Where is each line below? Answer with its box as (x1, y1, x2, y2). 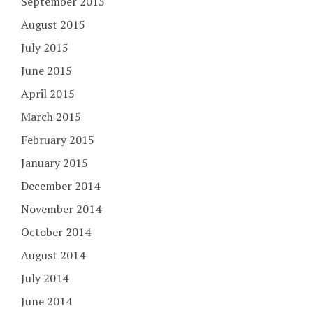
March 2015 (21, 108, 81, 124)
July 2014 (21, 270, 68, 286)
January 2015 (21, 154, 88, 170)
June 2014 (21, 293, 72, 309)
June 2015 (21, 62, 72, 78)
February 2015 (21, 131, 94, 147)
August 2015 (21, 16, 85, 32)
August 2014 (21, 247, 85, 263)
